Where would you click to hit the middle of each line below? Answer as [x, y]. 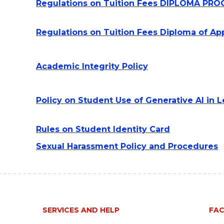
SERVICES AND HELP [81, 210]
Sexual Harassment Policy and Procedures [127, 146]
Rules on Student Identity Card [103, 129]
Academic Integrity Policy [92, 66]
